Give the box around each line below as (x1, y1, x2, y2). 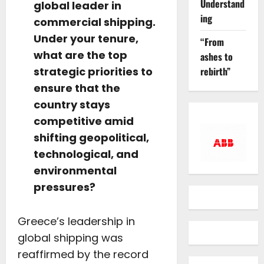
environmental (34, 163, 117, 178)
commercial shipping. (34, 15, 156, 29)
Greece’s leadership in (18, 214, 135, 229)
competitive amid (34, 114, 134, 128)
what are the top (34, 48, 127, 62)
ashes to (200, 49, 233, 64)
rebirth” (200, 64, 230, 78)
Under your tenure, (34, 31, 138, 46)
